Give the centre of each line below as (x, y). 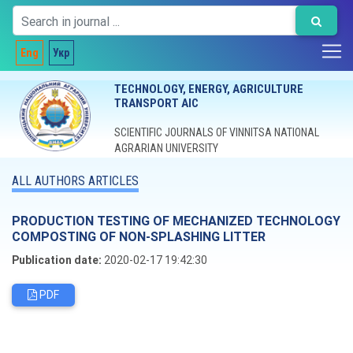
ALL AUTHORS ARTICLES (75, 181)
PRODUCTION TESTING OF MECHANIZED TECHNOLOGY (176, 221)
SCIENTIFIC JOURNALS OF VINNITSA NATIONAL (216, 132)
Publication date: (57, 260)
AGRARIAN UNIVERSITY (166, 148)
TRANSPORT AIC (156, 103)
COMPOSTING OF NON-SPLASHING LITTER (139, 236)
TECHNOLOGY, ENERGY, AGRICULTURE (208, 89)
